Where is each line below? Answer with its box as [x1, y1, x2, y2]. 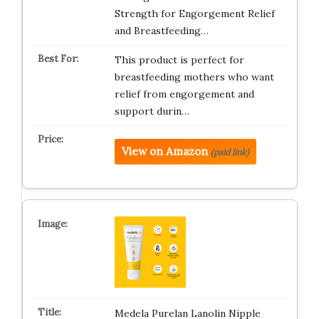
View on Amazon [121, 145, 208, 158]
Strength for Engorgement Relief [114, 7, 275, 20]
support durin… [114, 105, 189, 117]
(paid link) [210, 147, 249, 157]
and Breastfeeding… [114, 24, 209, 37]
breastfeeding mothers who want [114, 70, 274, 83]
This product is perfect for [114, 53, 244, 66]
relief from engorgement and [114, 88, 254, 100]
